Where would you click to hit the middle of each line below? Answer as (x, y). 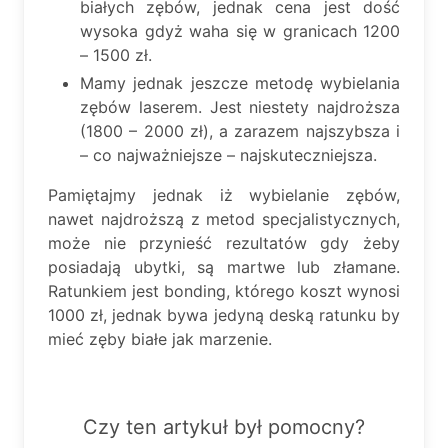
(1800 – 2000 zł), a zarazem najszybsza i (240, 130)
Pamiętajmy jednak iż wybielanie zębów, (224, 194)
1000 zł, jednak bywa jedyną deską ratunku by (224, 314)
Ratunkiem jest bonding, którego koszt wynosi (224, 290)
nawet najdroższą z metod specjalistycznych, (224, 218)
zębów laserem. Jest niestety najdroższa (240, 106)
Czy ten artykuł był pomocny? (224, 426)
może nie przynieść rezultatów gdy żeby (224, 242)
